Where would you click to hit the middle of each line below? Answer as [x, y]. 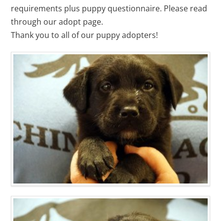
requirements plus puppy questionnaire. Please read [109, 9]
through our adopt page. [57, 22]
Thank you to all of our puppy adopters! [85, 35]
